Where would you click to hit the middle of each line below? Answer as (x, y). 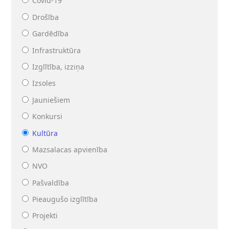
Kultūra (45, 133)
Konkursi (48, 117)
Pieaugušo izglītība (65, 199)
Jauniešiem (51, 100)
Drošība (46, 17)
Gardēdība (51, 34)
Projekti (45, 216)
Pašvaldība (51, 182)
